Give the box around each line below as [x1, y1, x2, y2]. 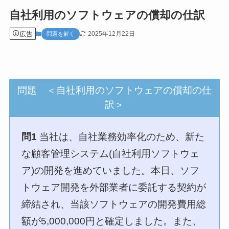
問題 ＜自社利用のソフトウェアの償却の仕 [17, 85, 212, 96]
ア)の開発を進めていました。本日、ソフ [21, 165, 200, 176]
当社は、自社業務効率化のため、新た [37, 131, 205, 143]
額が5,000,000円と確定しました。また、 [21, 216, 202, 227]
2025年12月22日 [87, 30, 135, 37]
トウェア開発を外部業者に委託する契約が [21, 182, 207, 193]
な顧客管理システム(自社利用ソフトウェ [21, 148, 200, 159]
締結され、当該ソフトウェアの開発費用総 [21, 199, 207, 210]
